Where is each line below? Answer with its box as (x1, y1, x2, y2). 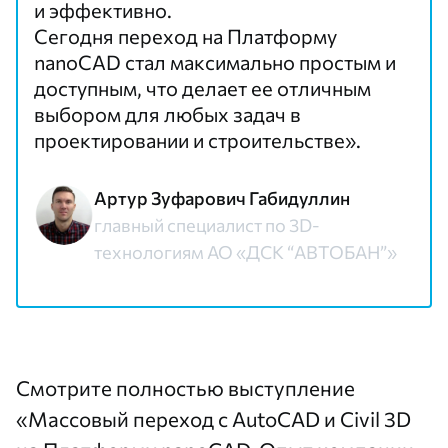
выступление (228, 375, 355, 400)
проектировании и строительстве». (34, 128, 361, 152)
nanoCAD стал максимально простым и (34, 50, 396, 74)
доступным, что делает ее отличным (34, 76, 371, 100)
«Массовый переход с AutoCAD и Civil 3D (16, 406, 411, 431)
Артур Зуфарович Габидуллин (94, 187, 350, 209)
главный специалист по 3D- (94, 214, 320, 236)
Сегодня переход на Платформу (34, 24, 337, 48)
